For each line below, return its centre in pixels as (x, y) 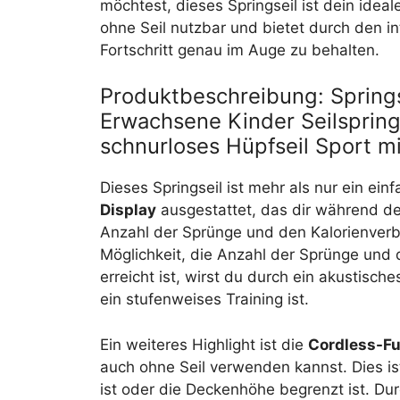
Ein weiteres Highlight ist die (204, 344)
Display (128, 210)
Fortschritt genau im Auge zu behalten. (240, 50)
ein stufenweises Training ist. (204, 299)
